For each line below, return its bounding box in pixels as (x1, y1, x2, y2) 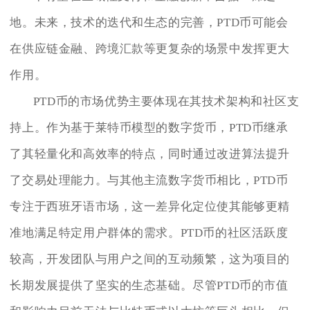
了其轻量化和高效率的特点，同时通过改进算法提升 (10, 147, 291, 161)
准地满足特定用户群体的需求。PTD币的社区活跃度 (10, 226, 289, 239)
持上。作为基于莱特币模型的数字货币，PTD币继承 (10, 120, 289, 134)
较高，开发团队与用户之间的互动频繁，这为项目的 (10, 252, 291, 266)
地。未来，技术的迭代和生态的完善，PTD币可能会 (10, 15, 289, 29)
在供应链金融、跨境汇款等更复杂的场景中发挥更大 (10, 42, 291, 55)
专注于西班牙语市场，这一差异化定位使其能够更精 (10, 199, 291, 213)
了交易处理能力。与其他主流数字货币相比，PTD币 (10, 173, 289, 187)
